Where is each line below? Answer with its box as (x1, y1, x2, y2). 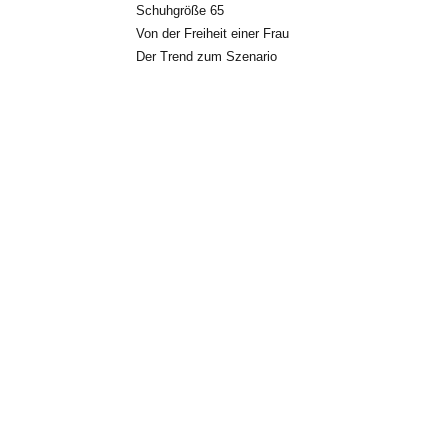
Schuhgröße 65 (136, 2, 224, 18)
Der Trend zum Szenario (136, 48, 277, 64)
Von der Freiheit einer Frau (136, 25, 289, 41)
